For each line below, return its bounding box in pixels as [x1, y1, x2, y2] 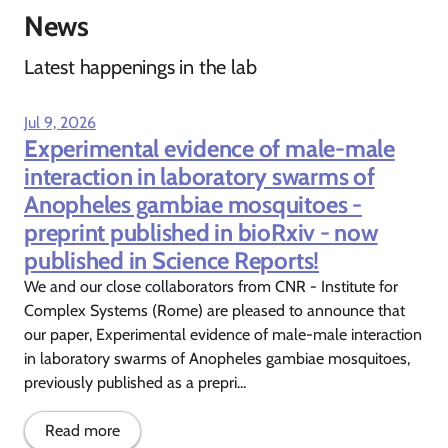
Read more [45, 420, 120, 440]
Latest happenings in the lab [24, 54, 257, 79]
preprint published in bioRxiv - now [24, 217, 378, 247]
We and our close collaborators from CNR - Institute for [24, 276, 398, 296]
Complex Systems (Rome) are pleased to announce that [24, 300, 405, 320]
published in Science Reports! [24, 245, 320, 275]
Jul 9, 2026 [24, 112, 96, 132]
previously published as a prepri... [24, 372, 246, 392]
